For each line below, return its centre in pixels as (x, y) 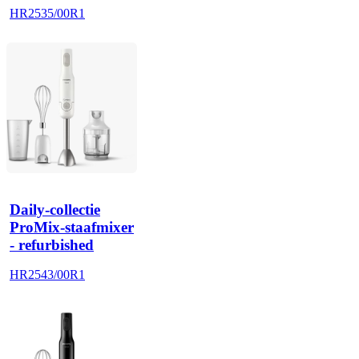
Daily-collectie (55, 209)
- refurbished (52, 244)
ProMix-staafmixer (72, 227)
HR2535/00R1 (47, 13)
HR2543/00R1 (47, 275)
